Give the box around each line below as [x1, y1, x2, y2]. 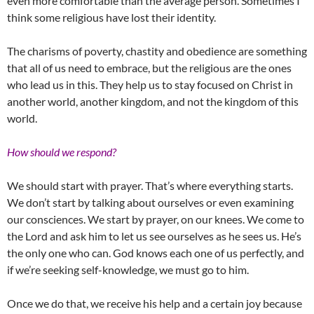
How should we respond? [7, 145, 116, 158]
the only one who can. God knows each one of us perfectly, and [7, 246, 304, 259]
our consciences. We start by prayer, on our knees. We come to [7, 212, 304, 226]
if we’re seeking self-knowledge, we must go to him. [7, 263, 249, 276]
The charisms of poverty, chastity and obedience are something [7, 44, 307, 57]
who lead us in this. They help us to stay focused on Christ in [7, 78, 293, 91]
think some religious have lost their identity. [7, 11, 216, 24]
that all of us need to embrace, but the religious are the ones [7, 61, 292, 74]
